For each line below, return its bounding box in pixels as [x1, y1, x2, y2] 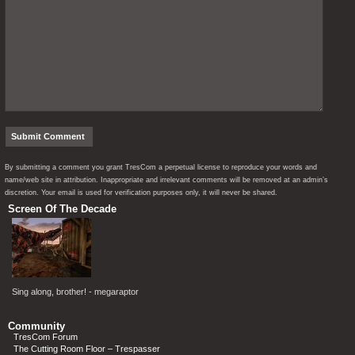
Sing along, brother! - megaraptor [12, 287, 139, 297]
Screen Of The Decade [8, 203, 116, 216]
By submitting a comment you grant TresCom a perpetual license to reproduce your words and [5, 163, 317, 172]
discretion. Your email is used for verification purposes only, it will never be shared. [5, 189, 277, 197]
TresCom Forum [13, 332, 78, 342]
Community [8, 320, 65, 333]
